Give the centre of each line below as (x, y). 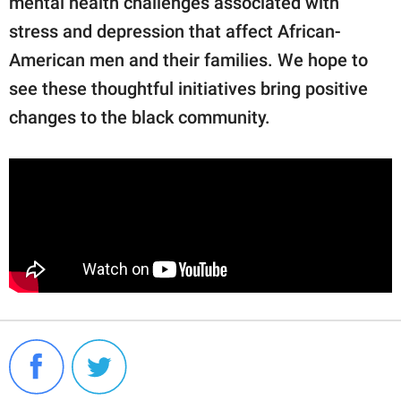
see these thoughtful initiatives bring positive (188, 89)
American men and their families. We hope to (188, 60)
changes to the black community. (140, 118)
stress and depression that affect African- (175, 32)
